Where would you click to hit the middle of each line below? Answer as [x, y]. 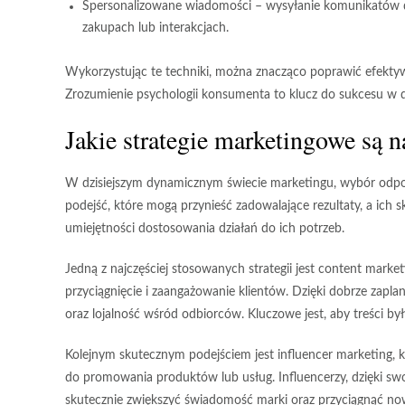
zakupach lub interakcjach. [155, 28]
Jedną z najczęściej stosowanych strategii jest [192, 270]
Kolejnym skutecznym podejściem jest [171, 356]
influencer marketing [335, 356]
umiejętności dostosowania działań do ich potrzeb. [205, 229]
